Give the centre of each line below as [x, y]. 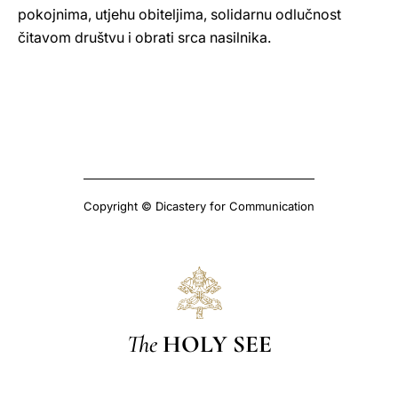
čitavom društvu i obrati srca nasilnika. [144, 37]
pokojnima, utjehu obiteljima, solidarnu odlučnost [179, 14]
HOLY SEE [217, 344]
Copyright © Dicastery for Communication [199, 206]
